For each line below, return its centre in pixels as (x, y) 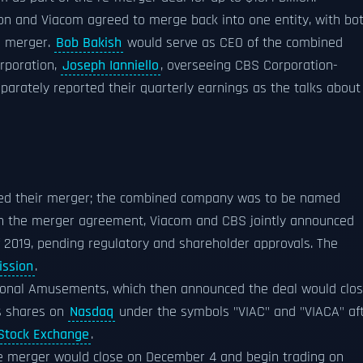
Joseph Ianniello (111, 66)
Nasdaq (92, 312)
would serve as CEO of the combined (233, 43)
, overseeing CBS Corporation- (249, 66)
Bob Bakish (89, 43)
